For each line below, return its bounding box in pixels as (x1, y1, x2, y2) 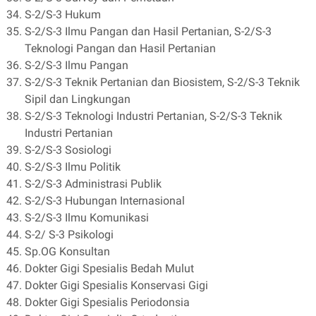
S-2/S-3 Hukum (25, 8, 101, 21)
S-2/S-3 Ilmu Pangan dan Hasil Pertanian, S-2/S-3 (25, 25, 272, 38)
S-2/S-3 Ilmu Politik (25, 160, 121, 174)
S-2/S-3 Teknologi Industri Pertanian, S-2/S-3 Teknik (25, 109, 282, 123)
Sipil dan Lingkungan (25, 92, 130, 106)
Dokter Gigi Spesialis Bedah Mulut (25, 262, 194, 275)
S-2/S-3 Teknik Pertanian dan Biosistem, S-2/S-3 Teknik (25, 75, 300, 89)
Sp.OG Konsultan (25, 245, 110, 258)
